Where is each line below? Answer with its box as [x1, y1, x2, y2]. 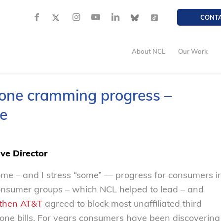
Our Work [178, 47, 208, 55]
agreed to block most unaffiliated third [42, 198, 202, 210]
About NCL [132, 47, 166, 55]
